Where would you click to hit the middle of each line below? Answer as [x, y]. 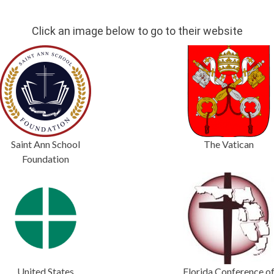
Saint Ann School [45, 144]
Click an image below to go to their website [137, 31]
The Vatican [229, 144]
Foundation [45, 159]
